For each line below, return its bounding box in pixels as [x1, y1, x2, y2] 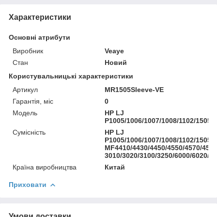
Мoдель [13, 108, 37, 117]
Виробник [13, 46, 43, 55]
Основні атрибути [9, 33, 70, 41]
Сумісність [13, 128, 46, 136]
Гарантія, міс [13, 97, 53, 105]
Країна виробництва [13, 163, 77, 171]
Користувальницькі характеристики [9, 72, 133, 80]
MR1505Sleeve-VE [105, 85, 164, 93]
